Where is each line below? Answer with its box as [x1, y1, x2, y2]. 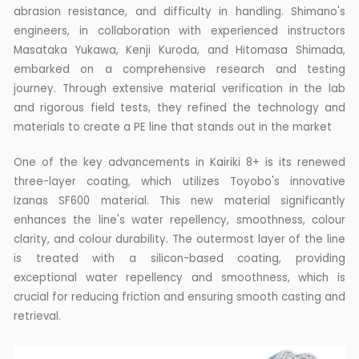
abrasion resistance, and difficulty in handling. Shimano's [14, 3, 345, 19]
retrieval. [14, 308, 61, 324]
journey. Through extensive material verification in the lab [14, 80, 345, 96]
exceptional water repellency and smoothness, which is [14, 269, 345, 285]
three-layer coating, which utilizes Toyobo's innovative [14, 173, 345, 189]
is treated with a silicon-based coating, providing [14, 250, 345, 266]
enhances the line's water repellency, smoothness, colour [14, 212, 345, 228]
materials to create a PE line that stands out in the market [14, 119, 332, 135]
